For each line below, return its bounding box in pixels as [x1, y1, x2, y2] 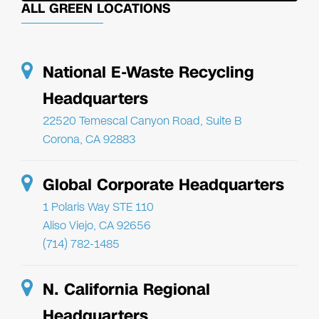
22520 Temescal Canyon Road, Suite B [43, 112, 241, 129]
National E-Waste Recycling [43, 61, 254, 83]
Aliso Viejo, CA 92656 [43, 216, 151, 234]
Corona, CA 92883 [43, 130, 136, 147]
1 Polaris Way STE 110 [43, 198, 154, 215]
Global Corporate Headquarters [43, 173, 284, 196]
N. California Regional [43, 278, 210, 300]
